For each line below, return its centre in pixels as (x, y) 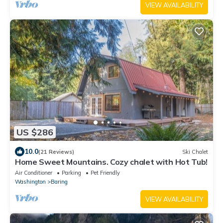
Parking (71, 173)
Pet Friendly (105, 173)
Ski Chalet (195, 152)
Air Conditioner (34, 173)
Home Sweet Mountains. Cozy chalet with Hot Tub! (111, 162)
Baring (59, 182)
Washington (30, 182)
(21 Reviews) (56, 152)
